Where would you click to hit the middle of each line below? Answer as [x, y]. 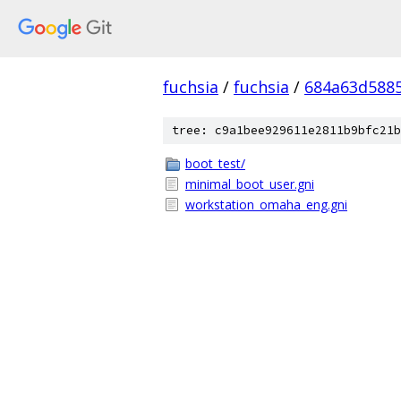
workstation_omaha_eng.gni [266, 205]
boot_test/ [215, 163]
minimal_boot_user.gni [250, 184]
